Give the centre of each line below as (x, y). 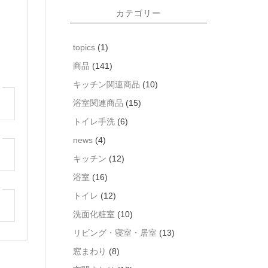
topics (84, 47)
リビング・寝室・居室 (115, 233)
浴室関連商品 (98, 103)
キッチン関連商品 (106, 84)
